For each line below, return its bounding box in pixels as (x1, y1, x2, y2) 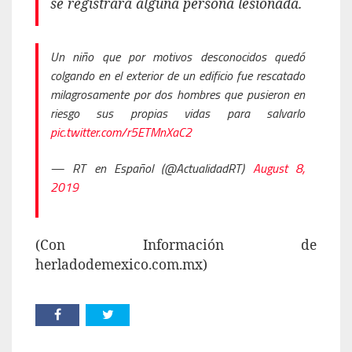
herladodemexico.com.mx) (35, 255, 207, 274)
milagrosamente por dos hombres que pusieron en (50, 85, 305, 104)
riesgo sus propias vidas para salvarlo (50, 104, 305, 123)
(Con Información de (35, 235, 317, 255)
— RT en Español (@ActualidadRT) (50, 159, 253, 178)
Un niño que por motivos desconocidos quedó (50, 47, 305, 67)
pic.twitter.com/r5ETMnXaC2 (50, 123, 192, 142)
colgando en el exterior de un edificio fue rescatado (50, 66, 305, 86)
